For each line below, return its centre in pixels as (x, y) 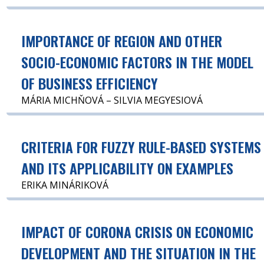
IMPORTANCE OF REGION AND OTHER (122, 40)
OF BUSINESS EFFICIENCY (90, 83)
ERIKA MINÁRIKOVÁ (65, 185)
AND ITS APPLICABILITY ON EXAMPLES (128, 168)
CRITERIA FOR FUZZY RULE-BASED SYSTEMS (141, 146)
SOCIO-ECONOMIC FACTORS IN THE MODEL (138, 62)
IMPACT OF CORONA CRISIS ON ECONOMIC (138, 231)
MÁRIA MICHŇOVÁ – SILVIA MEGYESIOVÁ (112, 100)
